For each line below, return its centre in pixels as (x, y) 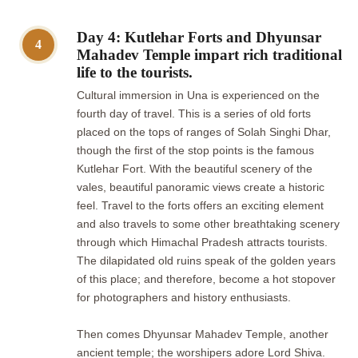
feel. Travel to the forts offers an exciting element (200, 206)
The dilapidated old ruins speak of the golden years (206, 261)
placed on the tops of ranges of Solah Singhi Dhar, (204, 133)
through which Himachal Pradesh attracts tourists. (202, 243)
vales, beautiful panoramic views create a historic (201, 188)
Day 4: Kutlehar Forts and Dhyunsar (199, 38)
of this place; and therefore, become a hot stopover (206, 280)
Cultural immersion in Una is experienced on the (198, 96)
